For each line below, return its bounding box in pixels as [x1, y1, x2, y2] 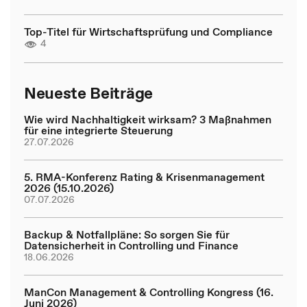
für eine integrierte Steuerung [24, 122, 173, 138]
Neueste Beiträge [24, 81, 153, 104]
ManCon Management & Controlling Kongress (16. [24, 284, 273, 299]
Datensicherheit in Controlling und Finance [24, 237, 238, 253]
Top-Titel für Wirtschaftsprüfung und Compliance [24, 24, 273, 39]
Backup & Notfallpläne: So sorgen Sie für [24, 226, 230, 242]
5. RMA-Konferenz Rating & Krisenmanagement [24, 169, 265, 184]
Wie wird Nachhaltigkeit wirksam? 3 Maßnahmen [24, 111, 271, 127]
